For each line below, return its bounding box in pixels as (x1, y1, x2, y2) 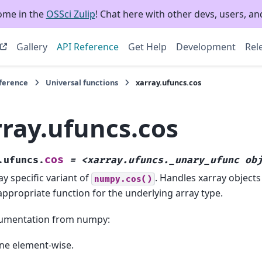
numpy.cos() (94, 174, 152, 184)
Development (175, 40, 236, 53)
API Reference (56, 40, 119, 53)
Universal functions (46, 77, 119, 88)
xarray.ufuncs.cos (136, 77, 202, 88)
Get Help (127, 40, 167, 53)
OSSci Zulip (46, 8, 95, 20)
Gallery (16, 40, 47, 53)
